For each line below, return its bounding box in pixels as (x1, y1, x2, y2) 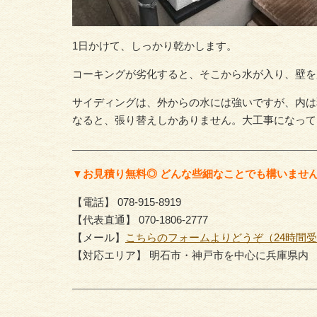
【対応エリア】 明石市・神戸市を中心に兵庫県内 (72, 249, 309, 261)
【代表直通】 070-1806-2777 (72, 214, 208, 226)
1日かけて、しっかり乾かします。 (72, 40, 237, 52)
